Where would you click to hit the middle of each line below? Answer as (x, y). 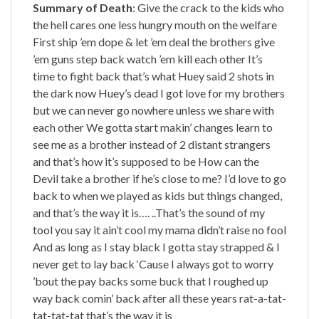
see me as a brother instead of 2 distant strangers (152, 144)
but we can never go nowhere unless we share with (153, 110)
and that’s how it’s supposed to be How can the (146, 161)
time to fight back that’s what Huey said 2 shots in (153, 75)
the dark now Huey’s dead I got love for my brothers (159, 93)
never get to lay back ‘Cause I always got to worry (153, 263)
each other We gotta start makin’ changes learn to (153, 127)
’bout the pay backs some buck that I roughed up (151, 281)
